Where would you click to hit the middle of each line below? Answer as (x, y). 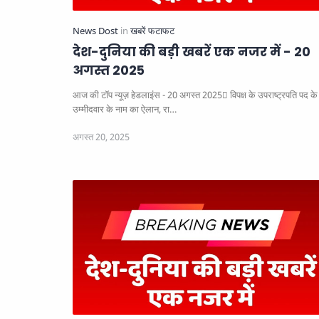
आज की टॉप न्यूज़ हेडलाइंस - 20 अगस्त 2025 (147, 95)
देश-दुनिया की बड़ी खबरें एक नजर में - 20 (192, 52)
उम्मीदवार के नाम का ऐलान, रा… (125, 110)
